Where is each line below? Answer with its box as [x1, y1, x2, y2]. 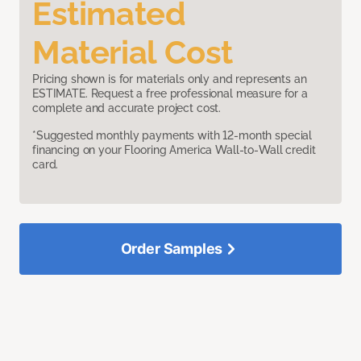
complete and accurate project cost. [32, 102, 222, 115]
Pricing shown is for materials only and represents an [32, 73, 307, 86]
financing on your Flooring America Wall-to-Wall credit [32, 143, 316, 157]
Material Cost [32, 33, 233, 72]
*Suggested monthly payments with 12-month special [32, 129, 313, 143]
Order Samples [120, 240, 223, 258]
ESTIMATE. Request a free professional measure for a [32, 87, 308, 101]
